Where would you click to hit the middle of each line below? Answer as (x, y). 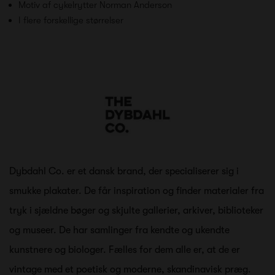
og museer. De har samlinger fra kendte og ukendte (119, 230)
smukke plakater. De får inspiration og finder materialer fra (137, 191)
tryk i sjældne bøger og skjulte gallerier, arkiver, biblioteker (136, 211)
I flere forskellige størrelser (71, 20)
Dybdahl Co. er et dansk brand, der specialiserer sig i (124, 172)
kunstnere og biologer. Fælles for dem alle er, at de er (125, 250)
